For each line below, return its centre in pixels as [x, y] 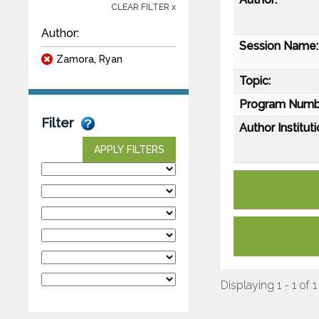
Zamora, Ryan [89, 59]
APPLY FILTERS [129, 149]
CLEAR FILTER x [143, 7]
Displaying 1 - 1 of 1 [269, 285]
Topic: [255, 80]
